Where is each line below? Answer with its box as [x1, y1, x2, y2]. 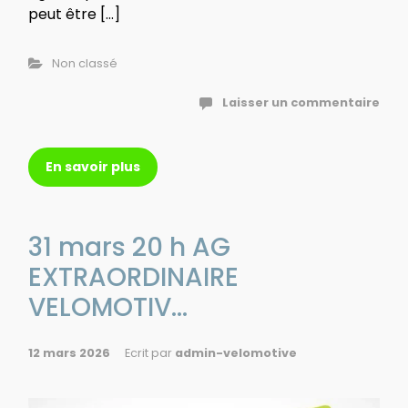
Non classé [51, 55, 117, 71]
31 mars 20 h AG [28, 229, 230, 265]
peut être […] [28, 3, 120, 25]
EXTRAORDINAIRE [28, 259, 239, 295]
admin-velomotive [175, 344, 297, 361]
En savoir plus [46, 157, 140, 176]
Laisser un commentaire [222, 94, 380, 110]
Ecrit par [125, 344, 175, 361]
